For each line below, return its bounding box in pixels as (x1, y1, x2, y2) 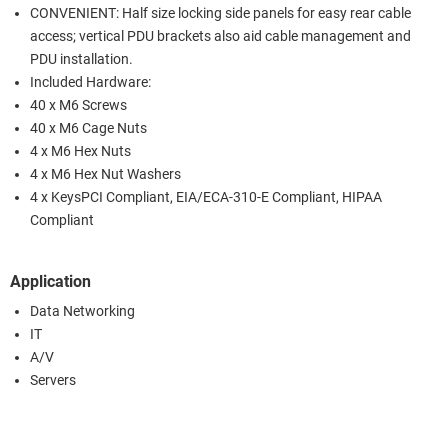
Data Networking (30, 302, 135, 320)
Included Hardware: (30, 73, 151, 91)
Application (10, 271, 91, 291)
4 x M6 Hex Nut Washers (30, 165, 181, 183)
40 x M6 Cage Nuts (30, 119, 147, 137)
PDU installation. (30, 50, 133, 68)
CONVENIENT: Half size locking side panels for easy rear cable (30, 4, 411, 22)
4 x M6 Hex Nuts (30, 142, 131, 160)
